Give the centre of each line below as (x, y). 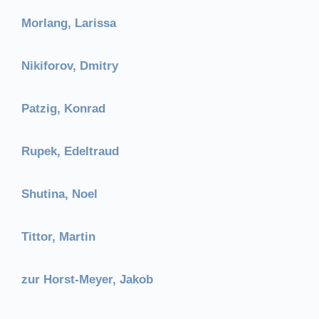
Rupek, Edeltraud (70, 151)
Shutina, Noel (59, 194)
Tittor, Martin (58, 236)
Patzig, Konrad (63, 108)
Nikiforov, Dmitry (70, 66)
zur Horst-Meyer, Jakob (87, 279)
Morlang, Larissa (69, 23)
